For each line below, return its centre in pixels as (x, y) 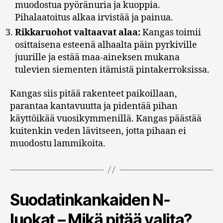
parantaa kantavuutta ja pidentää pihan (94, 106)
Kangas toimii (171, 33)
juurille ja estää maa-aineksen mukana (97, 58)
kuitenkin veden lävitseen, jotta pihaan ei (98, 131)
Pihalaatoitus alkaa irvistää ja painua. (94, 18)
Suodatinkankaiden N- (90, 200)
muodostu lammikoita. (58, 143)
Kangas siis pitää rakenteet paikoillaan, (94, 94)
